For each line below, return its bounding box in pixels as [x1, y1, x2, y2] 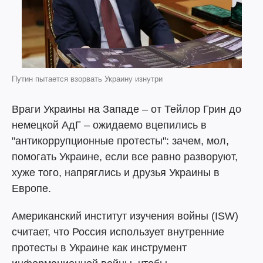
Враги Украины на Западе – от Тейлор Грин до [12, 103, 241, 115]
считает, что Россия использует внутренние [12, 226, 224, 238]
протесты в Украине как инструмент [12, 242, 187, 254]
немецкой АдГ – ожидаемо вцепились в [12, 119, 207, 131]
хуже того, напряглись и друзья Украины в [12, 167, 220, 178]
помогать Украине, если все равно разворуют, [12, 151, 238, 163]
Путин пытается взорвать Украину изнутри [12, 75, 163, 83]
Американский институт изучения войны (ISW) [12, 210, 238, 222]
